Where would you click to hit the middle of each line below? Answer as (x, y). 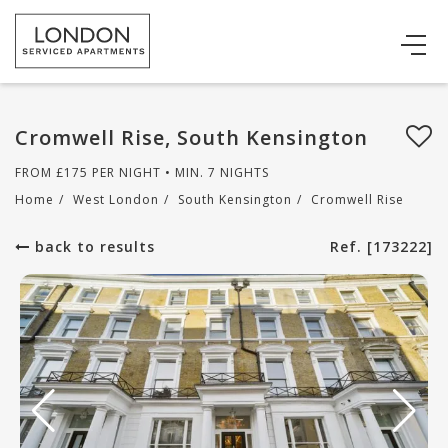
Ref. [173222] (381, 246)
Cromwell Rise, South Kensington (191, 137)
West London (116, 199)
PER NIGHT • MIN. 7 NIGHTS (178, 172)
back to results (92, 246)
